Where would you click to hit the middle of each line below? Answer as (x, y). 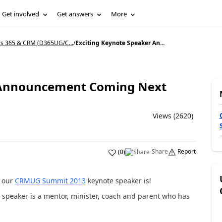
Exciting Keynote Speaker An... (120, 43)
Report (186, 151)
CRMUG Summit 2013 (50, 181)
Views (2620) (173, 116)
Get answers (75, 14)
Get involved (21, 14)
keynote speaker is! (118, 181)
